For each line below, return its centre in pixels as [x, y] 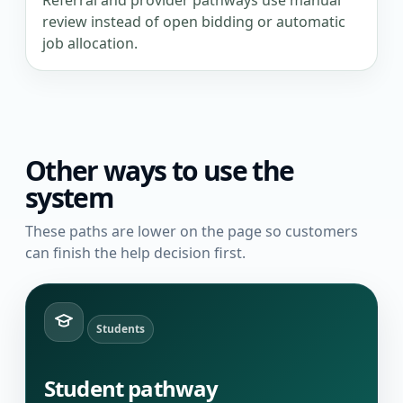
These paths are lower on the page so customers [192, 232]
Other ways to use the [160, 171]
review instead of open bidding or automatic [194, 22]
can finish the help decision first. [135, 253]
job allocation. [90, 44]
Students [121, 329]
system [69, 198]
